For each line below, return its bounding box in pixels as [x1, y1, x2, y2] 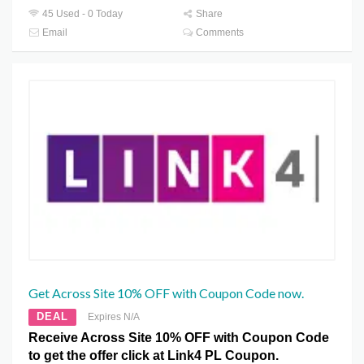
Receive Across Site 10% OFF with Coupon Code [28, 330, 329, 344]
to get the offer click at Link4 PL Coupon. [28, 348, 279, 362]
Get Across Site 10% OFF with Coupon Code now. [28, 284, 304, 301]
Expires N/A [88, 310, 140, 323]
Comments [193, 27, 245, 39]
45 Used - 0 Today [40, 8, 123, 20]
